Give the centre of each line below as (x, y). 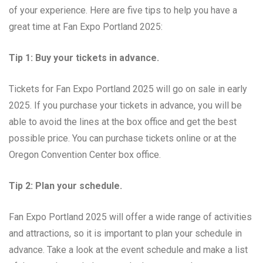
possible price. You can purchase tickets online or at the (123, 138)
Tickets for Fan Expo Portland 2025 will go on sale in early (128, 89)
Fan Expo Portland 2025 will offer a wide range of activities (130, 217)
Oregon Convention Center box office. (85, 154)
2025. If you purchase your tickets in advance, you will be (125, 105)
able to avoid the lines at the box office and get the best (123, 122)
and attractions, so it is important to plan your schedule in (125, 233)
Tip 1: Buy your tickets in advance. (84, 58)
